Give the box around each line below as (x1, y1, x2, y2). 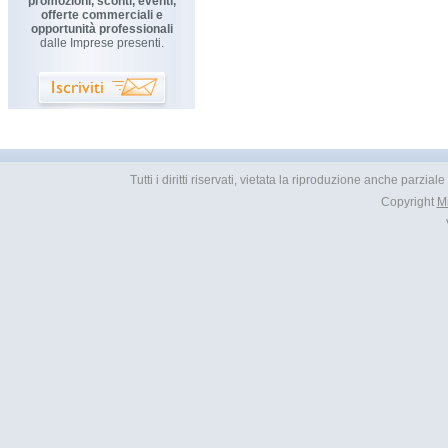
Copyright (380, 195, 437, 209)
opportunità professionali (30, 22, 173, 36)
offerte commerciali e (40, 8, 163, 22)
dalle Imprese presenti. (39, 36, 164, 50)
